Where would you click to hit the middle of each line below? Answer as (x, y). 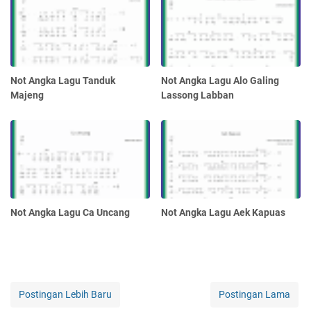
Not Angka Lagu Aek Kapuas (224, 212)
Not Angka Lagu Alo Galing (220, 80)
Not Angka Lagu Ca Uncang (70, 212)
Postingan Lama (254, 294)
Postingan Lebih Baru (65, 294)
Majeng (27, 95)
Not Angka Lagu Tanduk (63, 80)
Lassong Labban (198, 95)
